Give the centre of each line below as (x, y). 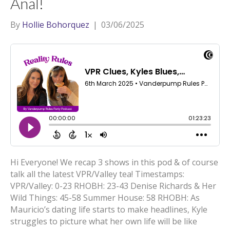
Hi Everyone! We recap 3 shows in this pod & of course (114, 162)
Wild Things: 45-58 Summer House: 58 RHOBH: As (105, 198)
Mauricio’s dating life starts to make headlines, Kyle (109, 209)
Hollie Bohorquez (56, 25)
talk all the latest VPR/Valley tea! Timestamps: (97, 174)
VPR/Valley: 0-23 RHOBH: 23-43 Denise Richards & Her (113, 186)
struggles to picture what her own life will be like (104, 221)
